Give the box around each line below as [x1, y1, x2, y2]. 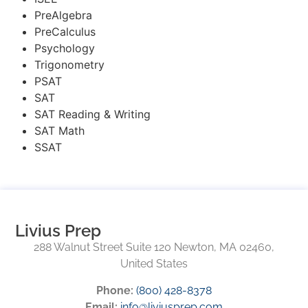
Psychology [34, 41, 95, 55]
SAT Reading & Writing [34, 107, 151, 121]
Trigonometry [34, 57, 104, 71]
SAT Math [34, 123, 85, 137]
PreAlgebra [34, 8, 92, 22]
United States [120, 257, 188, 271]
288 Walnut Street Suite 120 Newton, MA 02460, [34, 241, 274, 254]
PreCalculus [34, 24, 96, 38]
